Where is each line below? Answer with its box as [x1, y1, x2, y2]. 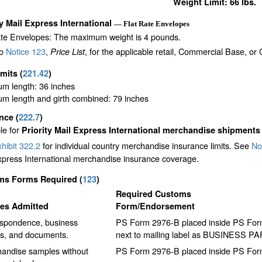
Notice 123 [5, 45, 46, 58]
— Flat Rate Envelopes [114, 19, 189, 29]
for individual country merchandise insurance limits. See [40, 139, 251, 152]
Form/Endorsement [115, 200, 195, 212]
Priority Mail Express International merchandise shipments [22, 124, 260, 136]
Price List [50, 46, 85, 58]
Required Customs [115, 188, 191, 200]
